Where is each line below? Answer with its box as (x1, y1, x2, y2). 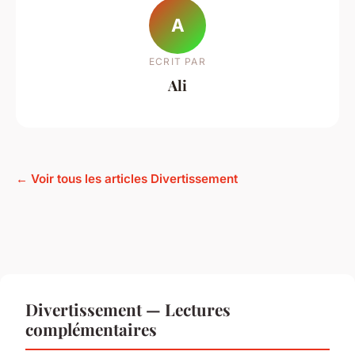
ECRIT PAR (149, 55, 206, 67)
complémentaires (25, 317, 157, 340)
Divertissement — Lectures (25, 297, 231, 320)
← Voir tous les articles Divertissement (16, 170, 238, 186)
